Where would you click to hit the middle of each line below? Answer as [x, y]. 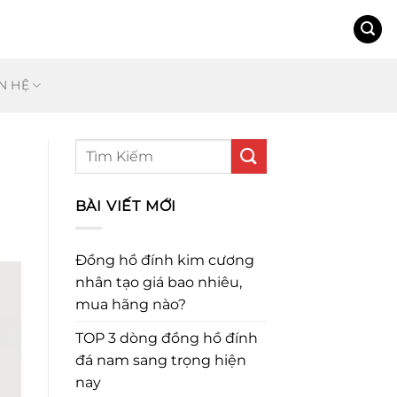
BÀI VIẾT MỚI [126, 206]
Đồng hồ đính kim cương [164, 260]
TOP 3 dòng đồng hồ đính [166, 338]
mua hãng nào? [130, 304]
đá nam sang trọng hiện [160, 360]
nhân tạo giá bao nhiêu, [158, 282]
